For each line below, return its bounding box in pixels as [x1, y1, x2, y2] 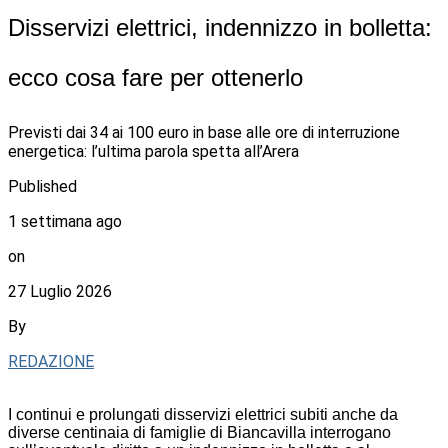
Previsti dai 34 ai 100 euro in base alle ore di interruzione [8, 122, 400, 142]
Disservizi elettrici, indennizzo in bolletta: [8, 13, 432, 41]
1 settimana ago [8, 211, 122, 231]
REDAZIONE [8, 351, 94, 371]
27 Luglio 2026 [8, 281, 112, 301]
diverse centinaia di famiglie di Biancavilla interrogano [8, 423, 391, 441]
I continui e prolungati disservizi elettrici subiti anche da [8, 405, 398, 423]
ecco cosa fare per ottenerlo [8, 63, 303, 91]
